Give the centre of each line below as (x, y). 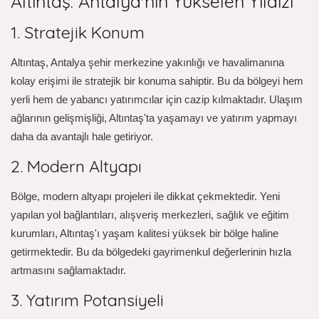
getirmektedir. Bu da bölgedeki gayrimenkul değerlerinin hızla (151, 251)
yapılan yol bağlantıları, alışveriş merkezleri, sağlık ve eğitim (150, 214)
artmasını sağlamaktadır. (68, 270)
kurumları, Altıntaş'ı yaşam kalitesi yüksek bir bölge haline (145, 233)
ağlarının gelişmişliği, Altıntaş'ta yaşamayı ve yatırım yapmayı (154, 117)
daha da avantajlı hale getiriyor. (82, 136)
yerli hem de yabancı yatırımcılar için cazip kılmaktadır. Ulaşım (157, 99)
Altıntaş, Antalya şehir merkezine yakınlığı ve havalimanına (147, 62)
